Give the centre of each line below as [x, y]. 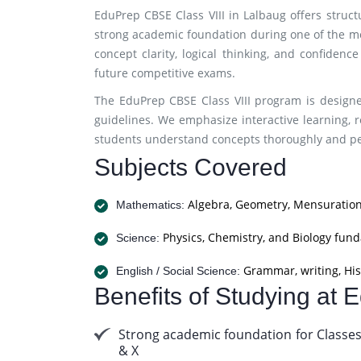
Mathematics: [150, 205]
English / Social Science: [178, 271]
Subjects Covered [191, 167]
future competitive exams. [165, 73]
